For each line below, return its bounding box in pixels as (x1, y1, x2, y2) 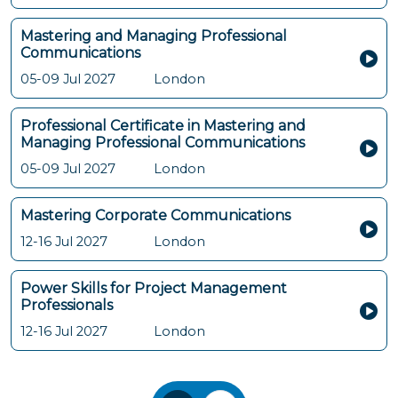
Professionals (20, 297, 113, 314)
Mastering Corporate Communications (20, 207, 291, 224)
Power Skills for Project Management (20, 280, 287, 297)
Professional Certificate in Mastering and (20, 117, 306, 134)
